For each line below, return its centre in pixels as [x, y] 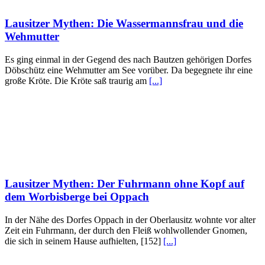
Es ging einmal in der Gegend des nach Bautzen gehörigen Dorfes [128, 60]
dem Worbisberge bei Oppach [77, 196]
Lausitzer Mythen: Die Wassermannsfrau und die [124, 24]
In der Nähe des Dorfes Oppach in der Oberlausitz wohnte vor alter [130, 219]
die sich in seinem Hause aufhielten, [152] [84, 241]
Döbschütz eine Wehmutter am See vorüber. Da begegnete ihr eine [129, 70]
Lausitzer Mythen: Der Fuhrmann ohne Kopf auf [125, 183]
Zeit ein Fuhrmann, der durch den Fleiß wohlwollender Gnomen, [126, 230]
